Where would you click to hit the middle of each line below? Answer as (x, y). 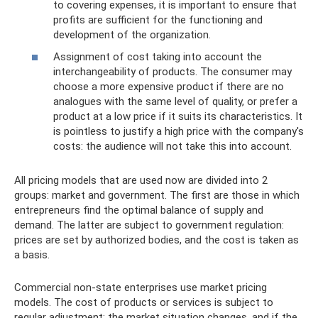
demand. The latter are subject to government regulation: (149, 225)
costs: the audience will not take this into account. (172, 146)
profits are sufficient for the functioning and (158, 20)
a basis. (32, 255)
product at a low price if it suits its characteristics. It (178, 116)
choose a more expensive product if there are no (169, 87)
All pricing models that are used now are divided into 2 (141, 180)
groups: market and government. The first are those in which (157, 195)
